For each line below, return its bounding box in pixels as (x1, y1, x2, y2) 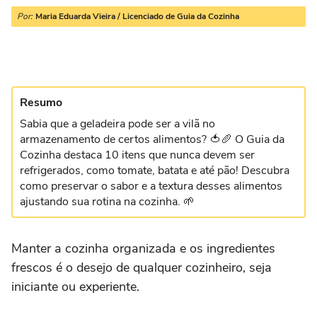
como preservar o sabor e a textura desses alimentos (20, 178, 282, 194)
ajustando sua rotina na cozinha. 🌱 (20, 194, 195, 209)
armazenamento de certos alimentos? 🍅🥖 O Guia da (20, 132, 284, 147)
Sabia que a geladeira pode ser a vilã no (20, 116, 215, 132)
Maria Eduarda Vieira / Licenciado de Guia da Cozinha (35, 11, 239, 22)
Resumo (20, 95, 62, 110)
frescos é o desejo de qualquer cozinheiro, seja (11, 259, 272, 276)
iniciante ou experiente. (11, 278, 139, 295)
